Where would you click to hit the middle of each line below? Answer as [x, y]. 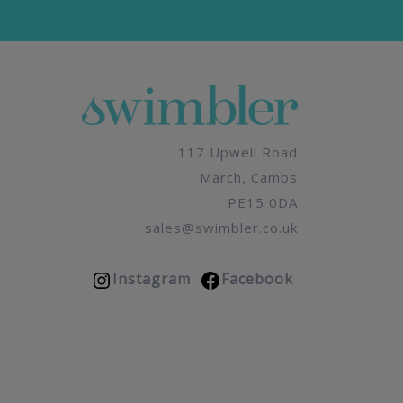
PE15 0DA [263, 202]
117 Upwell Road [238, 152]
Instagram [152, 278]
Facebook [257, 278]
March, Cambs [249, 177]
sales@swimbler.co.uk [221, 227]
